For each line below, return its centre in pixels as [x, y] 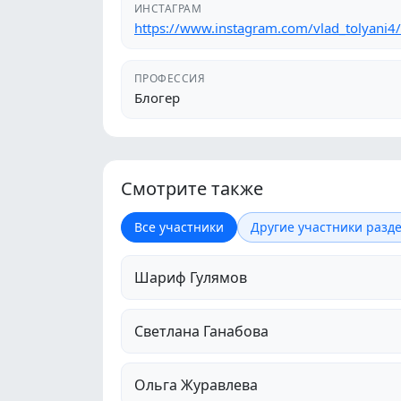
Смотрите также [192, 188]
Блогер [157, 97]
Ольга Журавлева [196, 384]
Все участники [179, 226]
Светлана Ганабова [201, 331]
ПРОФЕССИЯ [170, 78]
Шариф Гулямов [191, 277]
